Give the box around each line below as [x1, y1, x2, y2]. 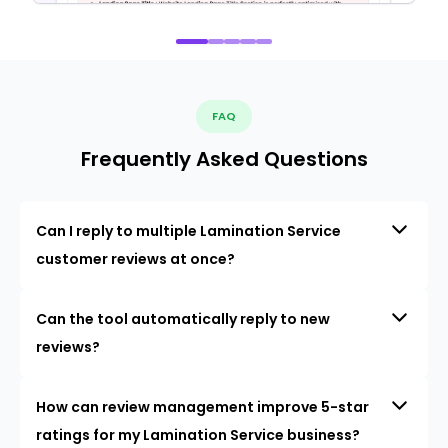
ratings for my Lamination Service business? [36, 425, 360, 446]
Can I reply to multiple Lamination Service [36, 221, 341, 242]
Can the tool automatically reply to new [36, 309, 330, 330]
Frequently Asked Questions [80, 145, 368, 174]
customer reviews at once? [36, 249, 235, 270]
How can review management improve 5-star [36, 397, 369, 418]
